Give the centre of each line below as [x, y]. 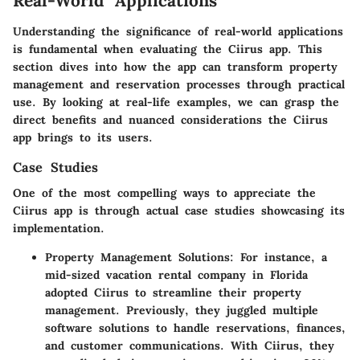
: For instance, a [278, 257]
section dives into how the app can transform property [175, 66]
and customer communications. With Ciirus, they [190, 345]
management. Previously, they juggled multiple [182, 310]
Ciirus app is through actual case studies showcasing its [179, 210]
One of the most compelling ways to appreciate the [164, 192]
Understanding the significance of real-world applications [178, 31]
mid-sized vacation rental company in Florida [176, 274]
